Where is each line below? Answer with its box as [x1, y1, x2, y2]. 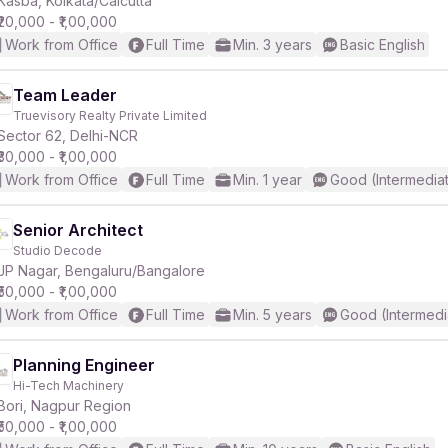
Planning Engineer [13, 355, 155, 375]
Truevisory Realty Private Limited [13, 108, 207, 123]
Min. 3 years [233, 36, 312, 53]
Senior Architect [13, 220, 143, 240]
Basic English [340, 36, 425, 53]
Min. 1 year [233, 171, 302, 188]
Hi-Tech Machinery [13, 378, 124, 393]
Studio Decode [13, 243, 102, 258]
